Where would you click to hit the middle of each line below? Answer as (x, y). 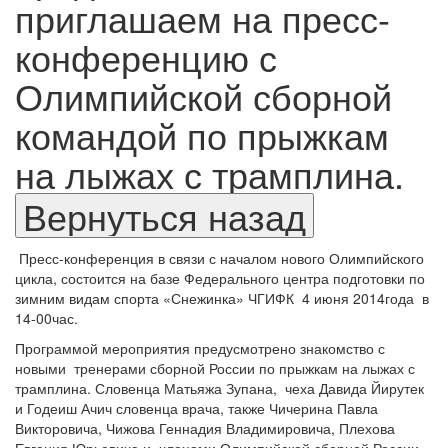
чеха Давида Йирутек (354, 388)
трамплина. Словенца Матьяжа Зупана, (146, 388)
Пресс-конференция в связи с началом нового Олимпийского (221, 258)
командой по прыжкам (202, 135)
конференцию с (146, 57)
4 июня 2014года (358, 298)
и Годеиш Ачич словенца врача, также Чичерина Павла (196, 408)
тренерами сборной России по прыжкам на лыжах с (244, 368)
